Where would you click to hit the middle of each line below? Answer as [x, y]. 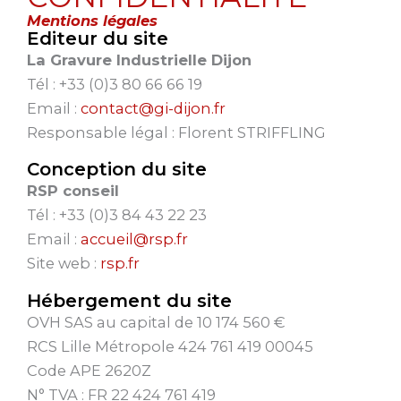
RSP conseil [73, 191]
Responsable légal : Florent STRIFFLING [176, 132]
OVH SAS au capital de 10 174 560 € [156, 322]
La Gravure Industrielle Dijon [139, 60]
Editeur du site [98, 38]
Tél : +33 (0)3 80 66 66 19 [115, 84]
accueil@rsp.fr [134, 239]
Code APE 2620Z [89, 370]
